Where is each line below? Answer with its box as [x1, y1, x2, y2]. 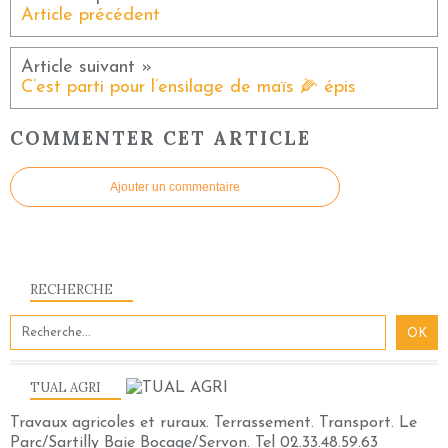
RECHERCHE [30, 280, 113, 298]
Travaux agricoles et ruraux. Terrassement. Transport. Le [10, 414, 417, 431]
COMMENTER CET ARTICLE [10, 125, 311, 150]
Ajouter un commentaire [110, 179, 240, 194]
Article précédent [21, 6, 160, 26]
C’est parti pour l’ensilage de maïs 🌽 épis [21, 78, 356, 98]
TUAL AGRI [30, 378, 101, 396]
